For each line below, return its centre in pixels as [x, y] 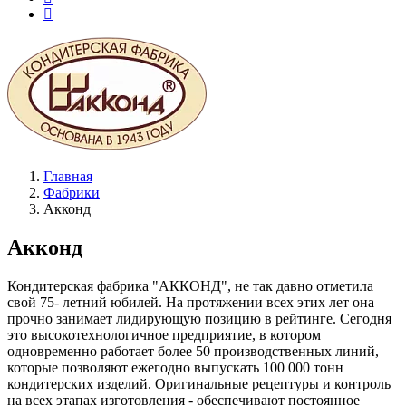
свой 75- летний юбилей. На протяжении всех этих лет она [191, 302]
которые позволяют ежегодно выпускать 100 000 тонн [175, 367]
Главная [68, 176]
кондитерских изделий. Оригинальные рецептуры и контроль [199, 383]
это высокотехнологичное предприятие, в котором [164, 334]
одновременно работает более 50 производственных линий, [193, 351]
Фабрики [72, 193]
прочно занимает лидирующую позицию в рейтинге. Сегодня [199, 318]
